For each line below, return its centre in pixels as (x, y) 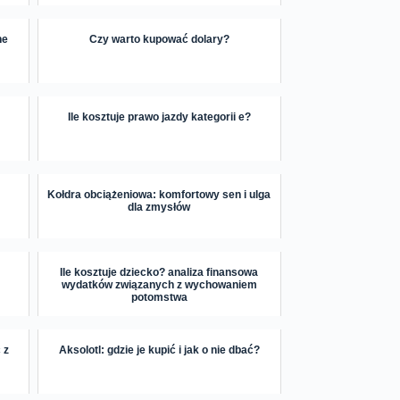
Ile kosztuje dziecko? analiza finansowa (159, 273)
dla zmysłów (159, 208)
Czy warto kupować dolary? (159, 40)
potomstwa (159, 298)
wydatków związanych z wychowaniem (159, 285)
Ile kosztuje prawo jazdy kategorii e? (159, 117)
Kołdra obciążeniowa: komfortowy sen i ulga (159, 195)
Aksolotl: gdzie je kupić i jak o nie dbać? (159, 350)
